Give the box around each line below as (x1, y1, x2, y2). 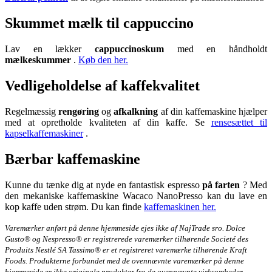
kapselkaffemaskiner (5, 127, 83, 138)
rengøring (58, 106, 100, 117)
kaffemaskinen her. (144, 201, 216, 212)
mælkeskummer (5, 55, 71, 66)
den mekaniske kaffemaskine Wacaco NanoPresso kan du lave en (5, 190, 267, 201)
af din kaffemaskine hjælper (158, 106, 268, 117)
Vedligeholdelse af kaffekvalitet (5, 77, 200, 93)
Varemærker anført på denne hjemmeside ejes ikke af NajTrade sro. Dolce (5, 223, 245, 233)
